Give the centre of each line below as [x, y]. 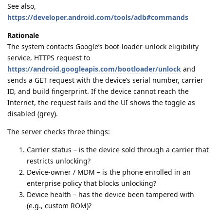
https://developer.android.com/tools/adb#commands [98, 17]
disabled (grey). [33, 113]
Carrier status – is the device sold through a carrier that [118, 149]
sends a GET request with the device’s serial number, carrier [105, 80]
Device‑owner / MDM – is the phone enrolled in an [109, 172]
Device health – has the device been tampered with [110, 194]
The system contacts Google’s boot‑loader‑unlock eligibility [103, 46]
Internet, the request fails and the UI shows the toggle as [101, 102]
